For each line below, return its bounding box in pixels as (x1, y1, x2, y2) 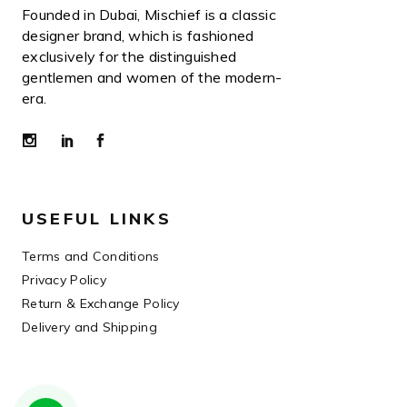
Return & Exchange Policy (22, 294, 180, 312)
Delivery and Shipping (22, 318, 157, 335)
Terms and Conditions (22, 247, 160, 264)
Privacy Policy (22, 271, 106, 288)
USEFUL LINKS (22, 207, 172, 229)
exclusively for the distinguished (22, 47, 237, 66)
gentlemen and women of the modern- (22, 68, 283, 87)
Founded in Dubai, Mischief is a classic (22, 5, 276, 25)
